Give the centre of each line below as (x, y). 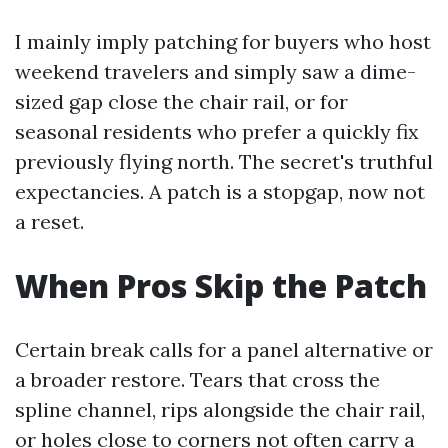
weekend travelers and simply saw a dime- (215, 71)
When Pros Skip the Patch (221, 285)
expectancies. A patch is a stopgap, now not (220, 191)
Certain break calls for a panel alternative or (224, 349)
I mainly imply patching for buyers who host (223, 41)
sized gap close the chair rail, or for (181, 101)
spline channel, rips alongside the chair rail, (220, 409)
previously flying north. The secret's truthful (224, 161)
